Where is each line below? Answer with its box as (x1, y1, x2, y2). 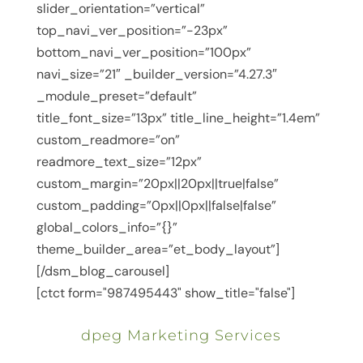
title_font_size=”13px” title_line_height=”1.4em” (36, 109, 320, 127)
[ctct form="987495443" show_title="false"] (36, 284, 295, 302)
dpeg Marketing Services (81, 327, 282, 345)
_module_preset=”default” (36, 88, 197, 105)
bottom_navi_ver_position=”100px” (36, 44, 251, 62)
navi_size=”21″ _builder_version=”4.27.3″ (36, 66, 277, 83)
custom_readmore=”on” (36, 131, 180, 149)
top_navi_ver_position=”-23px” (36, 22, 228, 40)
